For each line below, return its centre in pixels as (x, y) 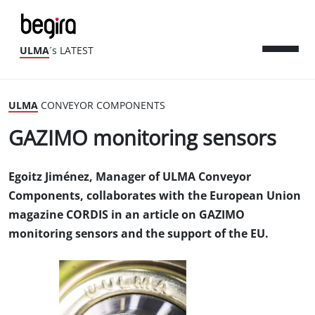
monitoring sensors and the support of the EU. (139, 234)
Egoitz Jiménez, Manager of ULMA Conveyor (130, 177)
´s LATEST (71, 51)
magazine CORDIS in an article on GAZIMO (127, 215)
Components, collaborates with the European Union (155, 196)
